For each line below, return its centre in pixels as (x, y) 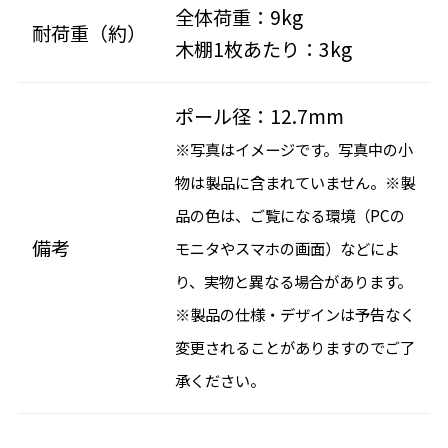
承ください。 (220, 380)
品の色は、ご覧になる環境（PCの (290, 215)
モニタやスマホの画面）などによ (288, 248)
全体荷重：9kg (239, 17)
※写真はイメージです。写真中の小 (294, 149)
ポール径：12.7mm (260, 116)
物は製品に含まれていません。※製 (295, 182)
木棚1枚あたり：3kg (264, 49)
